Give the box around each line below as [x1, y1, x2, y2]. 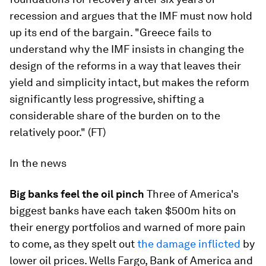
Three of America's [144, 188, 239, 200]
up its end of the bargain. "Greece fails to [9, 26, 211, 39]
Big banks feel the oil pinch [9, 188, 144, 200]
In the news [9, 157, 66, 169]
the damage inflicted [137, 237, 240, 250]
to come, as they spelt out [9, 237, 137, 250]
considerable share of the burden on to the [9, 109, 220, 122]
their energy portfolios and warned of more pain [9, 221, 246, 233]
